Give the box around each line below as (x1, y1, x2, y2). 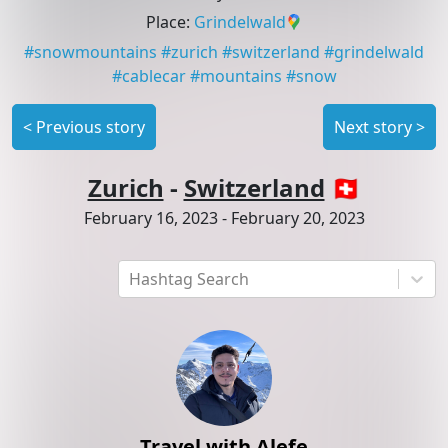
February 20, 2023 (230, 207, 365, 230)
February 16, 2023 (83, 207, 218, 230)
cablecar (121, 65, 186, 88)
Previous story (36, 116, 145, 139)
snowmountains (34, 41, 157, 64)
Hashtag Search (129, 268, 249, 291)
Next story (334, 116, 412, 139)
